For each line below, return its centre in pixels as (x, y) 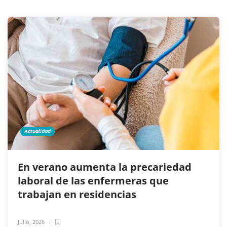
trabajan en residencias (78, 194)
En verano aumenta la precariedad (105, 167)
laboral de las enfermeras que (93, 180)
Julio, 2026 (31, 221)
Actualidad (37, 131)
